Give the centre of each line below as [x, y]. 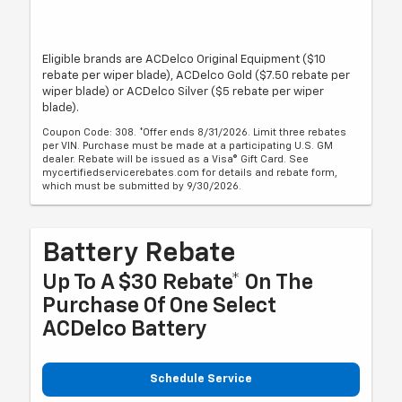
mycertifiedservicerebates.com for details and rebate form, [190, 173]
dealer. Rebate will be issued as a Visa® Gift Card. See [176, 160]
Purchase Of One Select [160, 306]
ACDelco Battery [125, 330]
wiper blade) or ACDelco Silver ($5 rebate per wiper [184, 92]
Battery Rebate [140, 254]
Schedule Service [201, 380]
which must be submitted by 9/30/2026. [142, 187]
